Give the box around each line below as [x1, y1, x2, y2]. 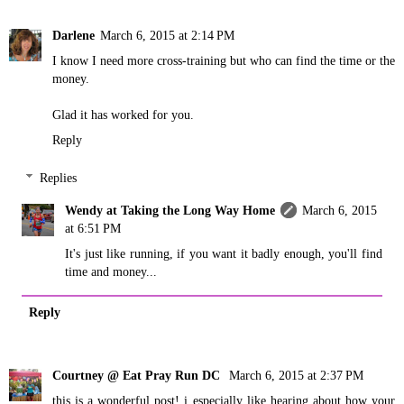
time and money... [65, 263, 158, 279]
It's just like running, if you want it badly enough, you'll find [65, 245, 382, 261]
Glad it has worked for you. [52, 107, 194, 123]
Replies [40, 170, 78, 185]
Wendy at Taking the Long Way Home [65, 202, 276, 217]
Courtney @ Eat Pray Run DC [52, 368, 224, 383]
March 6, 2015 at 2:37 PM [229, 368, 363, 383]
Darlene [52, 28, 95, 43]
